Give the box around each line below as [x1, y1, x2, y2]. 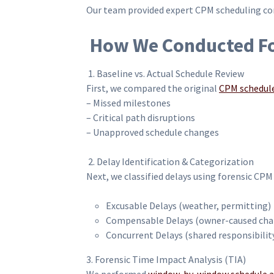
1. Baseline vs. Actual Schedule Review [86, 67, 244, 80]
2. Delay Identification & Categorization [86, 155, 254, 168]
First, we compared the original [86, 82, 219, 95]
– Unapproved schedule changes [86, 126, 219, 139]
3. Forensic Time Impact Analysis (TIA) [86, 253, 246, 266]
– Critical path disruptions [86, 111, 195, 124]
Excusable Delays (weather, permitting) [106, 199, 271, 212]
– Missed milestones [86, 97, 171, 109]
